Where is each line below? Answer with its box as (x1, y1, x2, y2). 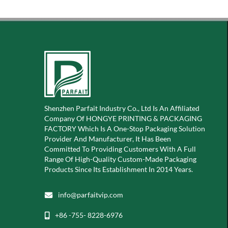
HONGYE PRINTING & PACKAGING (86, 114, 202, 123)
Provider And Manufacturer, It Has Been (44, 134, 171, 143)
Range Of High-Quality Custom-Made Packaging (44, 155, 196, 163)
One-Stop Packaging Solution (113, 124, 205, 133)
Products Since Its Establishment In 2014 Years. (44, 165, 193, 174)
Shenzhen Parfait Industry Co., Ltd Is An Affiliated (44, 104, 199, 112)
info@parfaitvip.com (58, 190, 123, 199)
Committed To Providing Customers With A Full (44, 145, 196, 153)
